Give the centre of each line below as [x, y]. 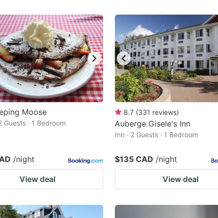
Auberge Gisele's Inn [153, 124]
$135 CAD [134, 159]
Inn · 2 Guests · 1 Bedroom [156, 135]
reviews [164, 112]
